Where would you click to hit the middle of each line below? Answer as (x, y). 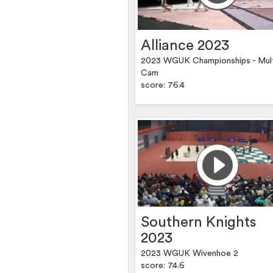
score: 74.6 (163, 266)
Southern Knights (199, 223)
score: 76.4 (163, 86)
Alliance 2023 (185, 46)
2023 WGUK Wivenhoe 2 (190, 254)
